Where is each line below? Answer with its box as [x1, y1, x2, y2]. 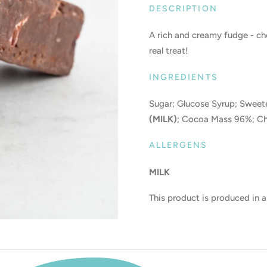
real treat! [148, 45, 188, 57]
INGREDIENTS [148, 72, 218, 82]
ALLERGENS [148, 140, 208, 151]
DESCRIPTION [148, 3, 218, 14]
